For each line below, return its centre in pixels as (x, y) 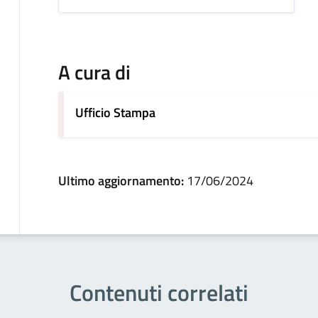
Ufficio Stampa (115, 113)
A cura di (94, 72)
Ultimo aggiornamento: (122, 181)
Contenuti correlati (159, 293)
